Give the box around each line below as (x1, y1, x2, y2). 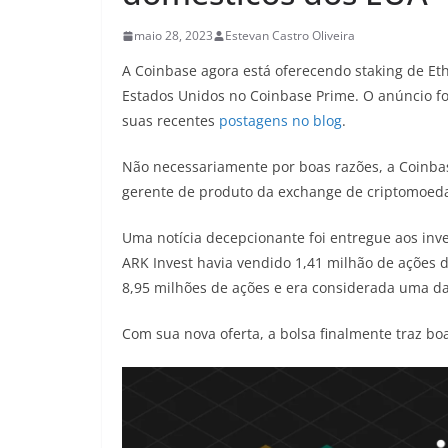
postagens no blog (219, 111, 342, 130)
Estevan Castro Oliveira (225, 27, 355, 44)
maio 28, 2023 (134, 27, 213, 44)
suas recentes (122, 111, 219, 130)
